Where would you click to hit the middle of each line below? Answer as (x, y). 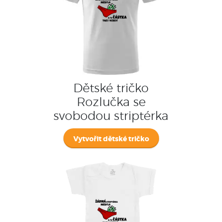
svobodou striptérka (111, 116)
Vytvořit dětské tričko (111, 139)
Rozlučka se (111, 102)
